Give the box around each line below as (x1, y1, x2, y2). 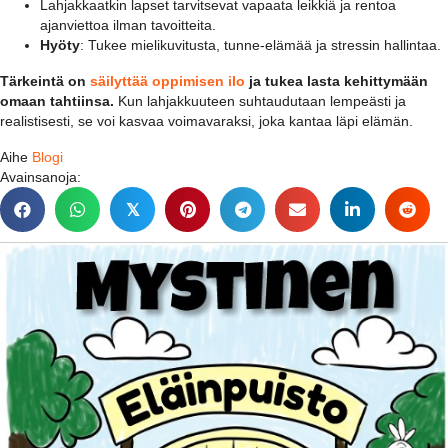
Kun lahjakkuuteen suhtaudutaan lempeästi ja (114, 93, 406, 110)
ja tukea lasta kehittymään (245, 73, 428, 90)
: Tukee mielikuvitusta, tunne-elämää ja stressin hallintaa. (80, 37, 441, 54)
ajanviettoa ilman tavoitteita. (40, 17, 216, 34)
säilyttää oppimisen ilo (90, 73, 245, 90)
